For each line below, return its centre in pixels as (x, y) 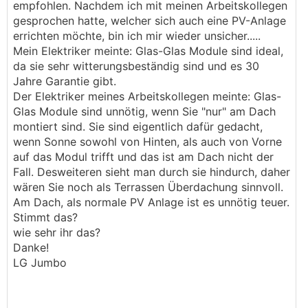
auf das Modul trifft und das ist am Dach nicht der (143, 157)
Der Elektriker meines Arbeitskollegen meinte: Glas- (147, 96)
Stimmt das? (45, 217)
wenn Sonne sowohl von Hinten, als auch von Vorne (147, 142)
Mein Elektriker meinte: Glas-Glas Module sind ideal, (148, 51)
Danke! (31, 247)
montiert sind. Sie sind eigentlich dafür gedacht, (138, 126)
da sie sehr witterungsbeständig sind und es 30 (136, 66)
